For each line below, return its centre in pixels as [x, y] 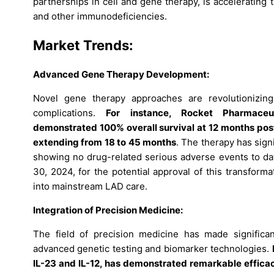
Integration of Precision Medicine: [108, 210]
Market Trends [81, 45]
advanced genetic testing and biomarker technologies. [153, 249]
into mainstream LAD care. [90, 187]
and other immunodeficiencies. [100, 16]
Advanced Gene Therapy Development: [121, 75]
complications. [70, 113]
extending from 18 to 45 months [105, 143]
